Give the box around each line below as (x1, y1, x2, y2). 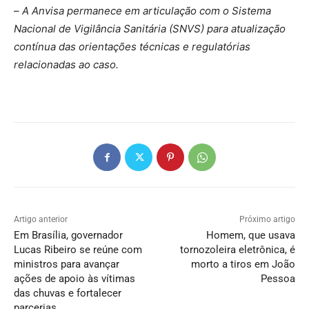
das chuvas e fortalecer (14, 286, 121, 299)
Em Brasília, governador (14, 228, 123, 241)
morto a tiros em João (190, 257, 295, 270)
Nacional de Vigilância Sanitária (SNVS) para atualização (14, 21, 286, 35)
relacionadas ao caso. (14, 57, 119, 71)
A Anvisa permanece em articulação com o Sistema (22, 3, 271, 17)
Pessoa (260, 272, 295, 285)
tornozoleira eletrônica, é (179, 243, 295, 256)
